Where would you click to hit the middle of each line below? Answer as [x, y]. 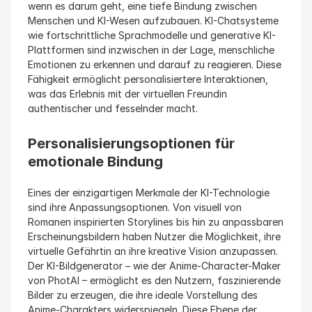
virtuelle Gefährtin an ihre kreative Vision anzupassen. [153, 251]
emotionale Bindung [95, 162]
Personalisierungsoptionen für [131, 143]
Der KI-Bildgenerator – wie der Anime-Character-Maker [154, 266]
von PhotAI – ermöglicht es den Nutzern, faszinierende [154, 280]
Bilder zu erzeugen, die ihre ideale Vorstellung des [143, 295]
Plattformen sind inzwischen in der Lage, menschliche [151, 50]
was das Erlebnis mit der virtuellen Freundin [127, 94]
